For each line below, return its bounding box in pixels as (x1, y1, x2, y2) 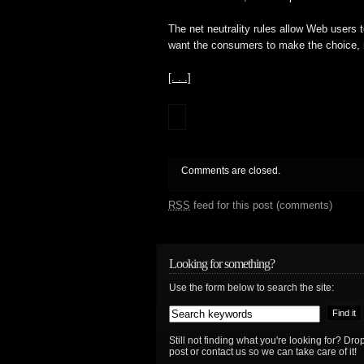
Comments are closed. (181, 165, 280, 176)
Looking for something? (169, 257, 275, 271)
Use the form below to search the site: (169, 282, 334, 293)
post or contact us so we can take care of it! (169, 346, 357, 357)
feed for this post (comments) (190, 199, 332, 211)
